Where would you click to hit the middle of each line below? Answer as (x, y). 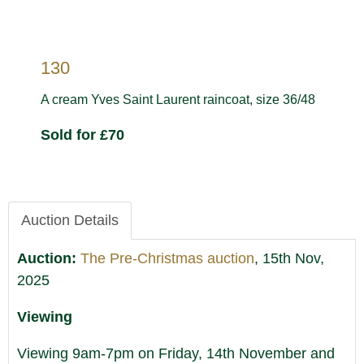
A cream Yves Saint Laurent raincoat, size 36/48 (178, 100)
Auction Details (70, 220)
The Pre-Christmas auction (167, 258)
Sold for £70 (82, 135)
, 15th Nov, (289, 258)
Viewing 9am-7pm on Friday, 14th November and (176, 353)
